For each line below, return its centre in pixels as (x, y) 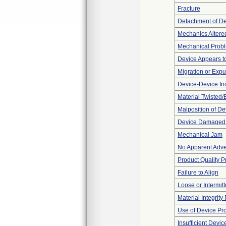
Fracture (189, 9)
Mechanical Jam (200, 135)
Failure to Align (198, 173)
